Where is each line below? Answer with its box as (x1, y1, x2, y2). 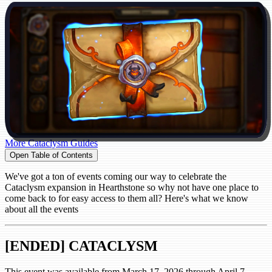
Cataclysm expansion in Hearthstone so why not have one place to (5, 182, 259, 193)
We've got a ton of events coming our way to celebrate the (5, 171, 226, 182)
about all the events (5, 204, 78, 215)
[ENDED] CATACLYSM (5, 238, 158, 254)
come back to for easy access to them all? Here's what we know (5, 193, 248, 204)
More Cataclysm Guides (5, 138, 98, 149)
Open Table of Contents (10, 151, 93, 160)
